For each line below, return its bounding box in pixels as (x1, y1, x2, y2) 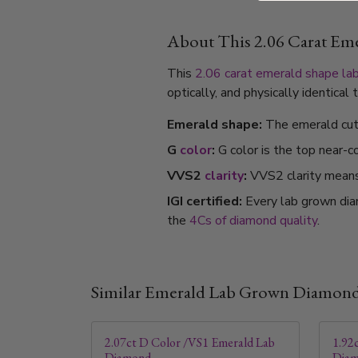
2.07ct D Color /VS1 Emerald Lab (105, 334, 275, 352)
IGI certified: (167, 193, 242, 211)
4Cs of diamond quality (189, 212, 317, 230)
